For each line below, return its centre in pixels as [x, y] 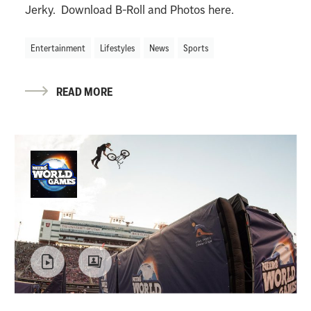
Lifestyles [117, 48]
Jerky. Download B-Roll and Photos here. [131, 9]
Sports [195, 48]
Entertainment [58, 48]
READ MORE [84, 91]
